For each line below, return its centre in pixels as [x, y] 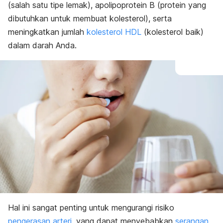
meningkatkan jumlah [47, 32]
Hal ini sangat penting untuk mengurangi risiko [91, 208]
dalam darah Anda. [42, 45]
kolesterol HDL [114, 32]
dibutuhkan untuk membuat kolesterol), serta [90, 18]
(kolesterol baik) [172, 32]
